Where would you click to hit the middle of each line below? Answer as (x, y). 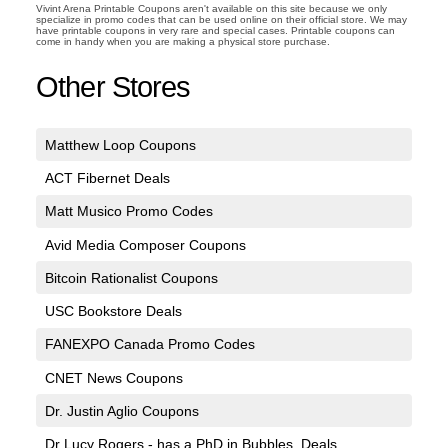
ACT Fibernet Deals (107, 178)
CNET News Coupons (113, 377)
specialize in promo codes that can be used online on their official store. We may (221, 20)
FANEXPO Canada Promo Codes (149, 344)
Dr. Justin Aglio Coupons (121, 410)
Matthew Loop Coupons (120, 144)
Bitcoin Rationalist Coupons (131, 277)
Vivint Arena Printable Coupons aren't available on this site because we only (211, 9)
